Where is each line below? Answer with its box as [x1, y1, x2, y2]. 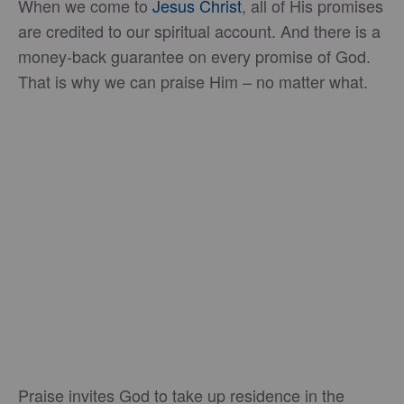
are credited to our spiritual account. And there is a [18, 19, 381, 42]
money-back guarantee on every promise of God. [18, 44, 371, 68]
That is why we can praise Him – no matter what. [18, 69, 368, 93]
